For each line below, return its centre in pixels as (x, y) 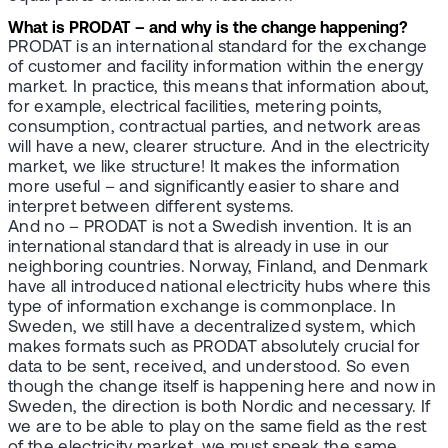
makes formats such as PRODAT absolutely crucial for (214, 347)
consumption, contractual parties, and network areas (214, 127)
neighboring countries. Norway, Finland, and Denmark (218, 267)
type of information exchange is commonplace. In (202, 307)
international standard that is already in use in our (199, 247)
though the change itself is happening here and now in (222, 387)
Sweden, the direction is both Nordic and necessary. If (219, 407)
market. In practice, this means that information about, (219, 87)
